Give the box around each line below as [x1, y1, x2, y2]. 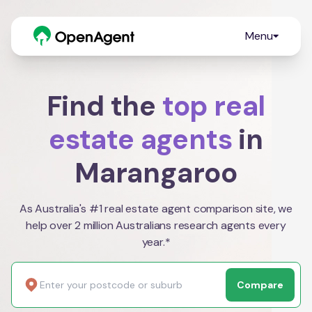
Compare [237, 279, 283, 291]
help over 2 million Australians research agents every [26, 218, 286, 233]
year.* [141, 235, 171, 249]
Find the [46, 88, 162, 124]
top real [162, 88, 266, 124]
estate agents [49, 121, 233, 157]
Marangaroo [74, 155, 237, 191]
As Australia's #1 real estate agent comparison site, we [19, 201, 292, 216]
